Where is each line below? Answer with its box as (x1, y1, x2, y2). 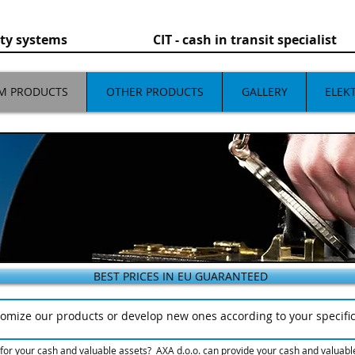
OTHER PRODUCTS (105, 84, 204, 99)
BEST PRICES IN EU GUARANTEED (93, 269, 268, 284)
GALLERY (241, 84, 288, 99)
